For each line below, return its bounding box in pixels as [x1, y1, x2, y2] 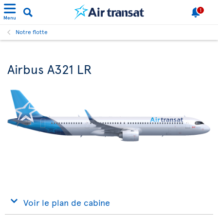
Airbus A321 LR [7, 60, 92, 77]
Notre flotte [16, 28, 48, 36]
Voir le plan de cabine [23, 196, 110, 209]
